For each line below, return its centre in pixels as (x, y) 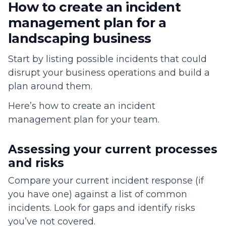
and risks (36, 163)
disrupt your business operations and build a (109, 73)
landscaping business (80, 39)
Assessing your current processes (113, 150)
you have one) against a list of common (98, 194)
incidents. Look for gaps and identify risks (102, 208)
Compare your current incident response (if (106, 181)
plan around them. (51, 87)
